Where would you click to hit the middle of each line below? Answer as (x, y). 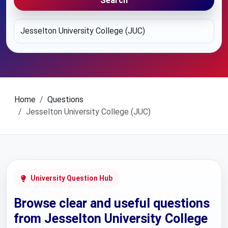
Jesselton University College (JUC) (88, 112)
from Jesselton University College (111, 219)
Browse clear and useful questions (112, 203)
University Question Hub (72, 178)
